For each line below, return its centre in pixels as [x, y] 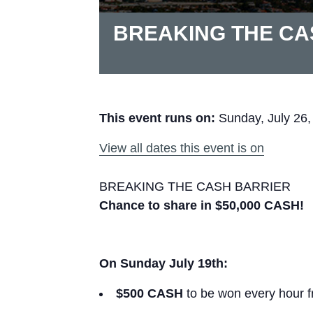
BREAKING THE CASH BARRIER [195, 186]
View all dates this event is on [182, 148]
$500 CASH [150, 294]
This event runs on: [157, 118]
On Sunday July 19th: [163, 264]
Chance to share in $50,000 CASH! [202, 205]
